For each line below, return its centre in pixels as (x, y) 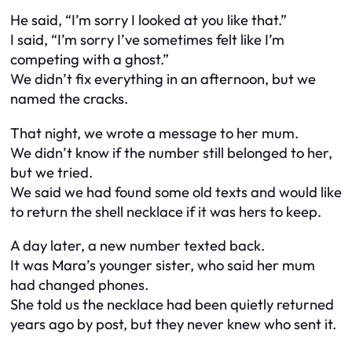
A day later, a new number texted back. (137, 246)
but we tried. (51, 172)
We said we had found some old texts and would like (176, 192)
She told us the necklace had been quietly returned (172, 305)
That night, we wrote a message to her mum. (154, 133)
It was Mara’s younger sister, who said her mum (163, 266)
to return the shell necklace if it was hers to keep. (166, 211)
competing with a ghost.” (90, 60)
